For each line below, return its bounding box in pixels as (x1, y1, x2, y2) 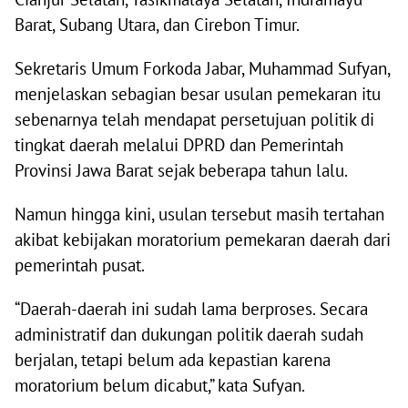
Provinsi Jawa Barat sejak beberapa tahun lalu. (15, 159, 348, 182)
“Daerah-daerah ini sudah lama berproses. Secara (15, 298, 368, 321)
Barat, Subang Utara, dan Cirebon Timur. (15, 14, 300, 36)
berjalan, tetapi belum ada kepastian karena (15, 349, 331, 372)
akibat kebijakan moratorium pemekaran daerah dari (15, 229, 391, 251)
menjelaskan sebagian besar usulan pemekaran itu (15, 83, 381, 106)
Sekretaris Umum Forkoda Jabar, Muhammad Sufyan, (15, 57, 390, 80)
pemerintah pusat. (15, 254, 145, 277)
